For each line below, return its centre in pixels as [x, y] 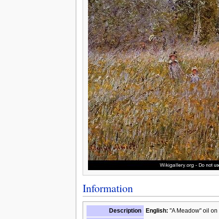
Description [125, 210]
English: [157, 210]
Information [108, 188]
